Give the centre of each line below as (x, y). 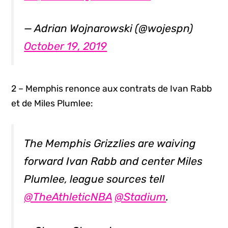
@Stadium (140, 197)
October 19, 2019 (66, 46)
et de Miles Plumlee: (52, 104)
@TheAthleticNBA (68, 197)
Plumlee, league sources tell (94, 179)
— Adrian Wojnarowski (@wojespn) (109, 28)
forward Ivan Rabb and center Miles (113, 161)
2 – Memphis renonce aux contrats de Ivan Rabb (112, 89)
